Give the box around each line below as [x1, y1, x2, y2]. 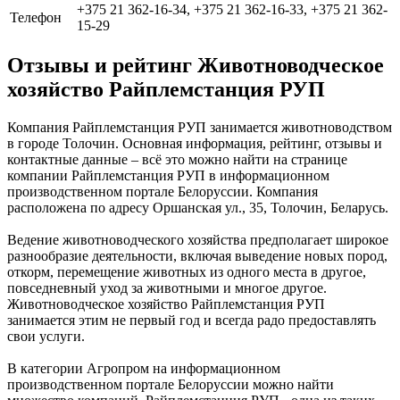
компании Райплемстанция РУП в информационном [7, 168, 329, 184]
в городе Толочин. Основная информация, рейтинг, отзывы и [7, 136, 382, 152]
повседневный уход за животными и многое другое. [7, 280, 327, 296]
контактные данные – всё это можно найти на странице [7, 152, 347, 168]
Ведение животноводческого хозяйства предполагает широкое [7, 232, 388, 248]
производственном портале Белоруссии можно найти [7, 377, 334, 393]
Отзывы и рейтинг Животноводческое [7, 54, 384, 78]
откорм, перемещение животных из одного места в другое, [7, 264, 366, 280]
